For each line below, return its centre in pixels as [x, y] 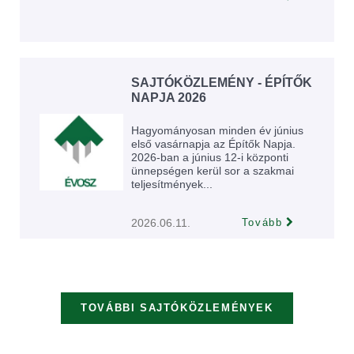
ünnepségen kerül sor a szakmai [213, 171]
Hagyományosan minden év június [217, 130]
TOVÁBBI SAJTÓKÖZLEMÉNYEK [177, 308]
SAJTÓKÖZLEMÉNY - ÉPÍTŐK [222, 83]
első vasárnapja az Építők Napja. [213, 144]
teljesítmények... [172, 184]
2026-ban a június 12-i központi [210, 157]
